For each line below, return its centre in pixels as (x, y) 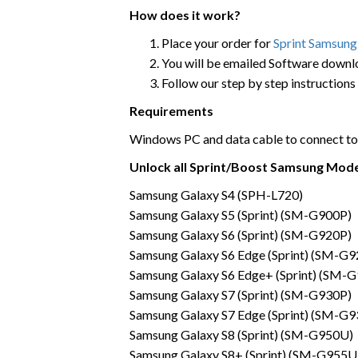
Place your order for (217, 42)
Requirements (171, 110)
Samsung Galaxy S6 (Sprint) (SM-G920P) (241, 234)
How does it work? (185, 14)
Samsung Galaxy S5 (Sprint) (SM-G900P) (241, 214)
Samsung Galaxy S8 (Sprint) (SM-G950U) (241, 334)
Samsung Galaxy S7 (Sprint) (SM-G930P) (241, 294)
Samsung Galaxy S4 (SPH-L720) (216, 194)
